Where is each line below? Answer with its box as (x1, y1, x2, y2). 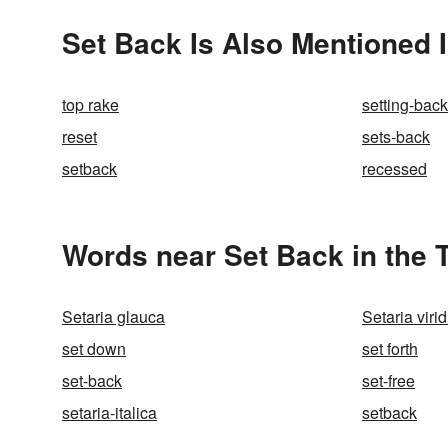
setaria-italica (62, 401, 157, 424)
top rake (62, 93, 119, 116)
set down (62, 337, 126, 360)
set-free (362, 369, 415, 392)
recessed (362, 157, 427, 180)
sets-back (362, 125, 430, 148)
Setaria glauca (62, 305, 165, 328)
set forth (362, 337, 418, 360)
